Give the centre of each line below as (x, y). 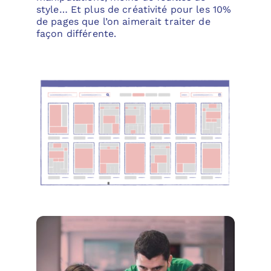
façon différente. (76, 33)
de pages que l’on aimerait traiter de (123, 21)
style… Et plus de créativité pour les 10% (134, 9)
